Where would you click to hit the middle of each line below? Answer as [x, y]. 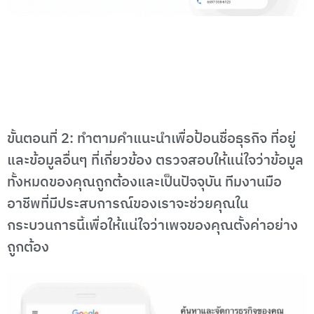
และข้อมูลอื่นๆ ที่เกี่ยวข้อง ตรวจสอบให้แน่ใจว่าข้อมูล [155, 161]
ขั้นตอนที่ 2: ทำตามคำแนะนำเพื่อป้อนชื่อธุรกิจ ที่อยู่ [151, 139]
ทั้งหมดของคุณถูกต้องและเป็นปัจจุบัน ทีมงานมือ [144, 182]
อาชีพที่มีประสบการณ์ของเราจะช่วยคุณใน [128, 204]
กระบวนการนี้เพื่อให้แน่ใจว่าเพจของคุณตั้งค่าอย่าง [152, 226]
